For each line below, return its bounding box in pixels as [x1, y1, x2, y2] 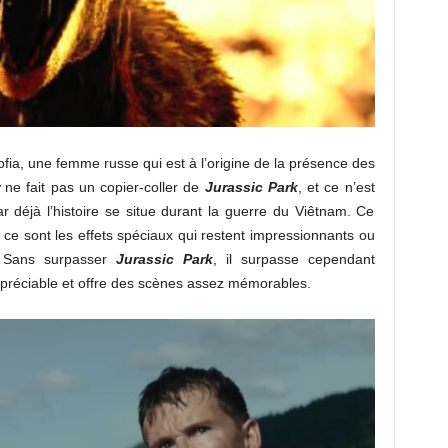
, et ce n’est [297, 179, 375, 196]
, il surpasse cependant [212, 251, 375, 268]
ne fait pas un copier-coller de [5, 179, 205, 196]
